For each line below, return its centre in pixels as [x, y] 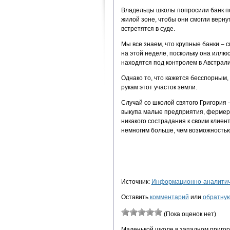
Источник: [136, 181]
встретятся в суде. [148, 28]
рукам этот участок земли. [159, 87]
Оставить [135, 197]
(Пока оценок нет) [189, 214]
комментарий [169, 197]
